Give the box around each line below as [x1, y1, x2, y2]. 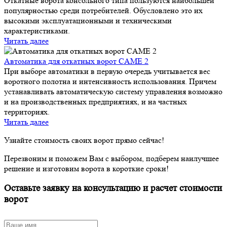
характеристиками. [4, 25, 70, 35]
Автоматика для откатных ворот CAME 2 [4, 56, 148, 66]
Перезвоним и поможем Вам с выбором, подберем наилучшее [4, 153, 219, 163]
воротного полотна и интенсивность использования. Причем [4, 76, 216, 86]
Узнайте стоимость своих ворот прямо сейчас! [4, 135, 164, 145]
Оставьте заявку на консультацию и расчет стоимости [4, 183, 222, 194]
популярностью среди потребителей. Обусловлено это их [4, 5, 203, 15]
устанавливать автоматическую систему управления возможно [4, 86, 222, 96]
